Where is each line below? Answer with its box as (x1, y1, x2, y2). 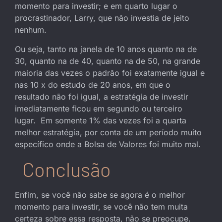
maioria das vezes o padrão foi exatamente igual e (15, 67, 205, 78)
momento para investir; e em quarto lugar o (15, 1, 177, 11)
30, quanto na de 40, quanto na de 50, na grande (15, 55, 200, 66)
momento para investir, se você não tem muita (15, 201, 188, 212)
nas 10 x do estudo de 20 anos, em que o (15, 79, 170, 90)
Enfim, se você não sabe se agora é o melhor (15, 189, 185, 200)
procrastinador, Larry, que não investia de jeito (15, 13, 189, 23)
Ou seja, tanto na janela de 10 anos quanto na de (15, 44, 197, 54)
